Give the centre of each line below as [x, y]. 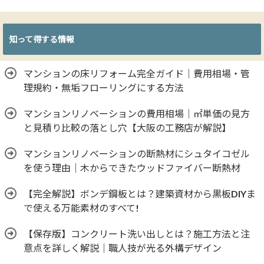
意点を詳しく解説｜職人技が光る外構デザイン [123, 248]
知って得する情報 [42, 39]
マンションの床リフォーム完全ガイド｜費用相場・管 [137, 74]
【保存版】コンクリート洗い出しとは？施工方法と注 [137, 234]
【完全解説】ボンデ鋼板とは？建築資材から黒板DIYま [140, 194]
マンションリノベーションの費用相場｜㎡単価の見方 [137, 114]
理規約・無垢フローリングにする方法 [104, 88]
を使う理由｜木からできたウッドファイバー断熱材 [132, 168]
